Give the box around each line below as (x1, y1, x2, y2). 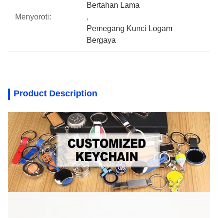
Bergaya (87, 36, 116, 44)
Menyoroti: (15, 13, 51, 21)
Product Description (14, 89, 97, 98)
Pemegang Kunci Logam (87, 24, 173, 33)
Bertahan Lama (87, 1, 140, 9)
